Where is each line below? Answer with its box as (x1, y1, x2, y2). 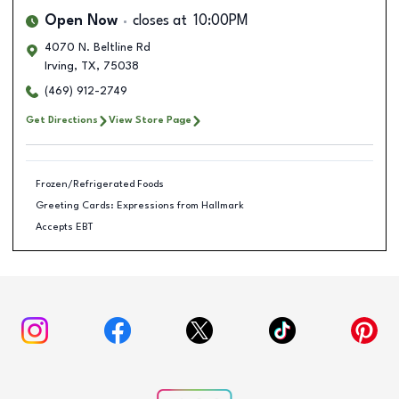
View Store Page (109, 115, 191, 126)
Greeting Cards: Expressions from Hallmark (35, 199, 244, 211)
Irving (45, 61, 74, 72)
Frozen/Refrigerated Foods (35, 178, 164, 190)
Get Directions (26, 115, 98, 126)
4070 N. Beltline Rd (45, 42, 151, 53)
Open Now (45, 14, 118, 28)
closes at (133, 14, 187, 28)
